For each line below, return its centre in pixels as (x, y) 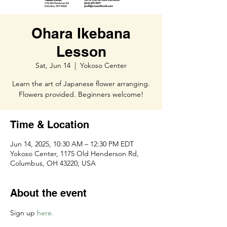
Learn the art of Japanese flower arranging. (81, 84)
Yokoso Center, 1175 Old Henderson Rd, (74, 154)
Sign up (24, 213)
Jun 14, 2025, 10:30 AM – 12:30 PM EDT (72, 144)
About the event (48, 193)
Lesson (81, 51)
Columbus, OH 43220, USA (53, 163)
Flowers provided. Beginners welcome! (81, 94)
